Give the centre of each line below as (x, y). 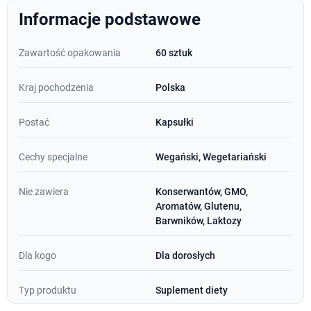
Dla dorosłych (185, 256)
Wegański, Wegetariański (211, 157)
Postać (34, 123)
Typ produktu (48, 291)
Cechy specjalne (53, 157)
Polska (170, 88)
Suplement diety (192, 291)
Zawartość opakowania (70, 53)
